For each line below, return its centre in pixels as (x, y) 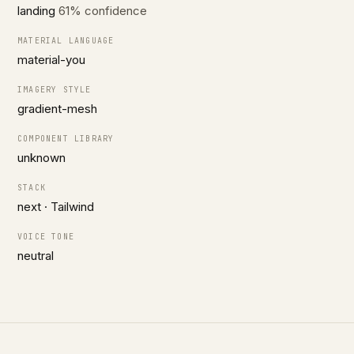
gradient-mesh (57, 109)
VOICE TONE (46, 237)
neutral (36, 256)
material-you (51, 60)
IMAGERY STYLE (55, 90)
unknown (41, 158)
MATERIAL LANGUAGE (66, 41)
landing (38, 11)
